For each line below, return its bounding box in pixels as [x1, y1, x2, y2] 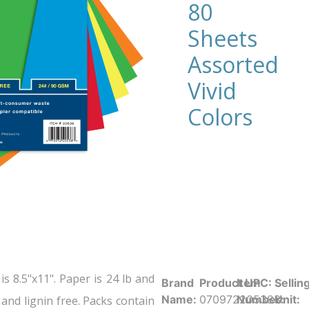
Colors [188, 102, 252, 132]
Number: [237, 292, 285, 307]
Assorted [188, 50, 279, 80]
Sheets [188, 23, 257, 54]
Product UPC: [199, 276, 272, 290]
